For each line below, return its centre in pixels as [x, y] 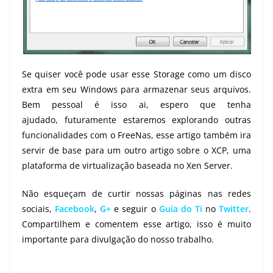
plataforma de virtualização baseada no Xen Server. [127, 166]
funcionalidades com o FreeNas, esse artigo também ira [136, 135]
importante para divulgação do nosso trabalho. [118, 239]
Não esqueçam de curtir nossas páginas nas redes [136, 194]
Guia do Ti [180, 209]
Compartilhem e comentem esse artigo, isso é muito [136, 224]
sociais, [39, 209]
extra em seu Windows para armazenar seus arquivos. [136, 90]
